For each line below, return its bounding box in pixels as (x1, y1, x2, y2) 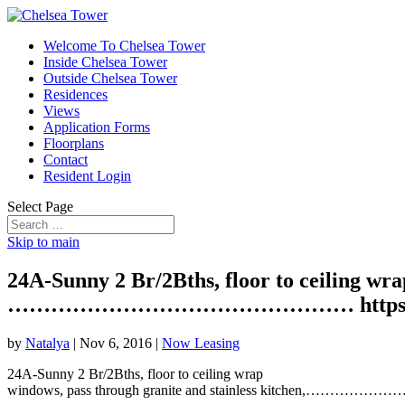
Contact (43, 152, 88, 167)
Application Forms (43, 119, 150, 135)
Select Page (7, 199, 73, 214)
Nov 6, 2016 (80, 334, 152, 351)
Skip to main (7, 234, 80, 250)
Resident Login (43, 168, 131, 184)
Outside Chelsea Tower (43, 71, 177, 86)
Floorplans (43, 136, 104, 151)
